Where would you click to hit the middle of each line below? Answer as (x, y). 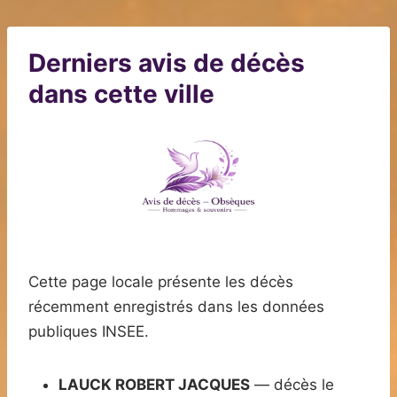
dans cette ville (121, 94)
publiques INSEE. (89, 332)
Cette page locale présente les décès (161, 282)
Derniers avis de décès (167, 63)
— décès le (292, 385)
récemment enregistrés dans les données (176, 307)
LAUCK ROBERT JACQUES (154, 385)
